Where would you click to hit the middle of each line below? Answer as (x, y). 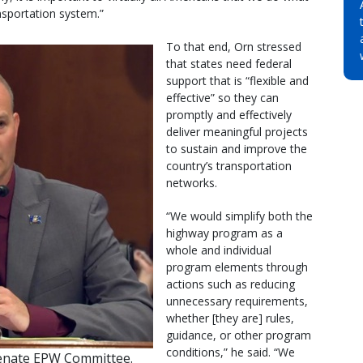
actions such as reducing (231, 284)
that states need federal (229, 63)
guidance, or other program (239, 335)
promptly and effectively (229, 114)
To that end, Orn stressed (234, 46)
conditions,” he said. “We (231, 352)
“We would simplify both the (239, 216)
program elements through (237, 267)
